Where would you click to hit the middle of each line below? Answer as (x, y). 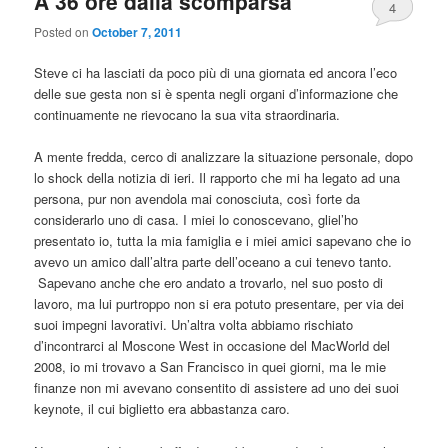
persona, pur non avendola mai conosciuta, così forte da (197, 199)
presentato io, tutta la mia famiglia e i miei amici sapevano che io (223, 241)
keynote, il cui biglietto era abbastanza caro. (162, 409)
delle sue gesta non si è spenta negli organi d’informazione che (216, 94)
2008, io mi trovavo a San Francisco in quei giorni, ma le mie (210, 367)
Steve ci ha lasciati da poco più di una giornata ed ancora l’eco (216, 73)
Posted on (63, 32)
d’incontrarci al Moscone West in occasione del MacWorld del (212, 346)
